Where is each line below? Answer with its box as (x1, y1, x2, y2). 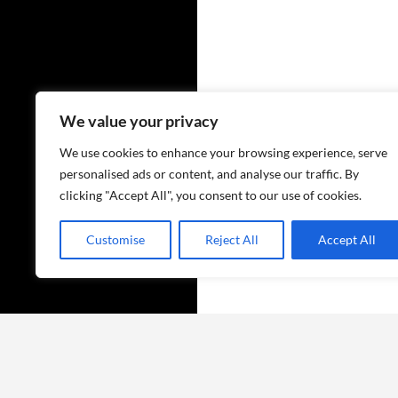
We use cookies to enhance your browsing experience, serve (60, 145, 387, 160)
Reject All (204, 232, 259, 247)
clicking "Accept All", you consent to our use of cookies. (60, 187, 362, 203)
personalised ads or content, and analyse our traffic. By (60, 166, 359, 181)
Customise (85, 232, 145, 247)
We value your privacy (60, 111, 219, 131)
